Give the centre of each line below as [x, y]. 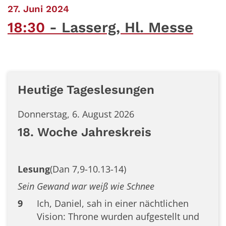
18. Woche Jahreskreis [84, 132]
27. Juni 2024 [38, 9]
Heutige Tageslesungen [86, 90]
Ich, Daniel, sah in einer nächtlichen [112, 203]
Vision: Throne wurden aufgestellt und [118, 216]
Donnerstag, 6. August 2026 [76, 114]
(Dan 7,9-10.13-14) [88, 169]
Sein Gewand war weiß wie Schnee [86, 186]
